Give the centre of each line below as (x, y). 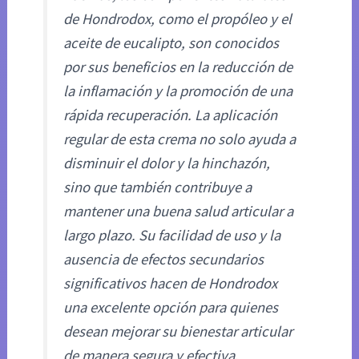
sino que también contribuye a (158, 188)
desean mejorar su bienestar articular (178, 332)
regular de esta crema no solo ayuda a (180, 139)
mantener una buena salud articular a (179, 212)
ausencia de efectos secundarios (164, 260)
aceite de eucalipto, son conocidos (171, 43)
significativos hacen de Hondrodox (171, 284)
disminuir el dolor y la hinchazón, (167, 163)
